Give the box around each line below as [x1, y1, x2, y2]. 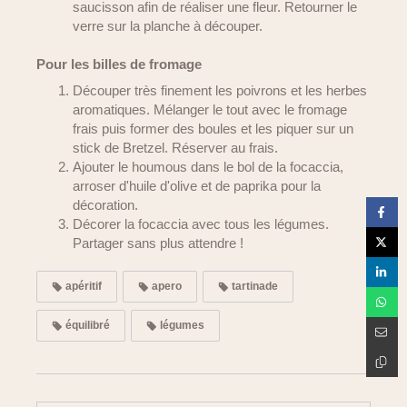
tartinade [229, 280, 278, 293]
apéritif [63, 280, 102, 293]
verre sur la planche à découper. [73, 18, 263, 34]
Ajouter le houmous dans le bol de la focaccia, [73, 159, 343, 174]
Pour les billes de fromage [36, 56, 202, 72]
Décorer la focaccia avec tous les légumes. [73, 216, 329, 232]
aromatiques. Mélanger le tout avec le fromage [73, 102, 347, 117]
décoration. [73, 197, 138, 213]
